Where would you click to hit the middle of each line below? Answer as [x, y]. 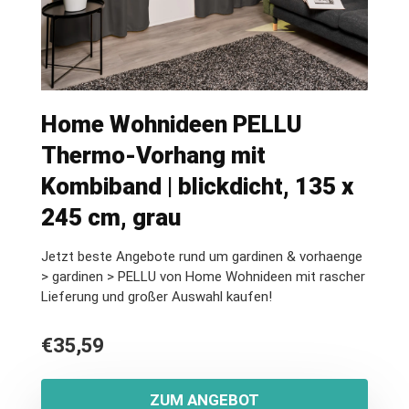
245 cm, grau [111, 217]
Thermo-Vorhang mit [153, 155]
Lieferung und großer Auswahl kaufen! [157, 297]
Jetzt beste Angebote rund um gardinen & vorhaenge [202, 257]
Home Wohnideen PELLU [172, 124]
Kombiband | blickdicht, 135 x [197, 186]
